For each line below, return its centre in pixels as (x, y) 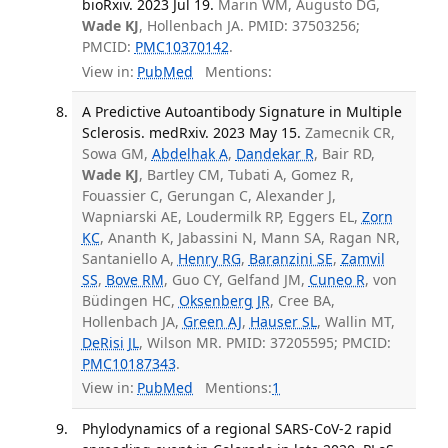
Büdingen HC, (130, 300)
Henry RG (209, 258)
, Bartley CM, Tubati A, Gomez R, (246, 174)
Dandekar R (274, 153)
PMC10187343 (128, 363)
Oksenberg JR (224, 300)
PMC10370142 (181, 47)
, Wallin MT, (355, 321)
